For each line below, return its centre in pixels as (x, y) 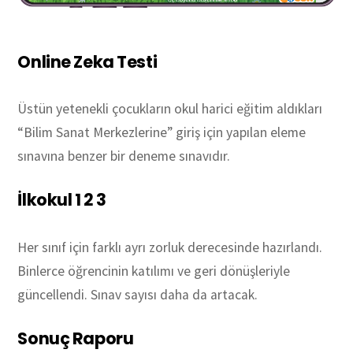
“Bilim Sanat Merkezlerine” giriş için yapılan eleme (162, 133)
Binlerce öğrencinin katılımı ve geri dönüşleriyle (154, 271)
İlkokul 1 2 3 (62, 200)
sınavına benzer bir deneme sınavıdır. (124, 156)
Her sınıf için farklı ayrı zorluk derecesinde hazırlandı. (170, 247)
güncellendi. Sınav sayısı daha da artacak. (138, 294)
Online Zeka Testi (87, 61)
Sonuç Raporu (76, 338)
